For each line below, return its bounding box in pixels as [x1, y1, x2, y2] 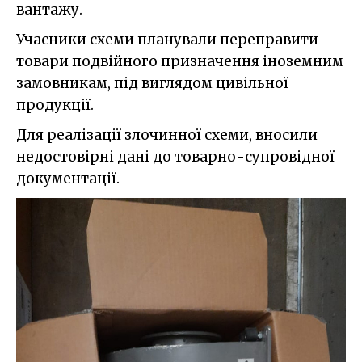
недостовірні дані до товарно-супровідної [16, 148, 335, 166]
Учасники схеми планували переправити [16, 31, 318, 49]
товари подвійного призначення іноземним [16, 53, 343, 71]
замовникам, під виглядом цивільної [16, 74, 288, 93]
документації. [16, 170, 120, 188]
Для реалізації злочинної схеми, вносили [16, 126, 318, 145]
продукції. [16, 96, 94, 115]
